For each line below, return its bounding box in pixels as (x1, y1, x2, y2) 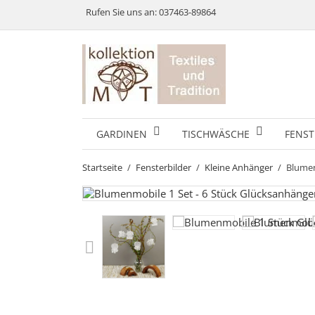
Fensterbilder (136, 161, 192, 174)
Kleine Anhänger (205, 161, 274, 174)
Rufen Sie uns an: (86, 6, 159, 18)
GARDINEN (96, 127, 147, 141)
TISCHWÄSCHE (182, 127, 250, 141)
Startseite (82, 161, 122, 174)
